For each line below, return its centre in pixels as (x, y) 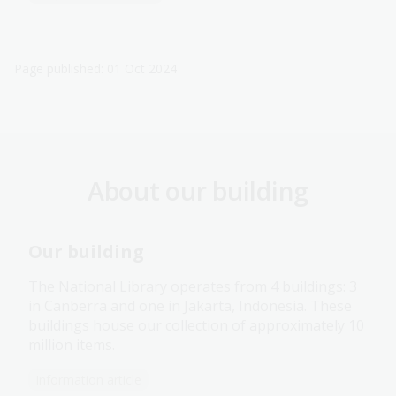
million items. (72, 345)
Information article (88, 380)
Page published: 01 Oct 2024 (95, 69)
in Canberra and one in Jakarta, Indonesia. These (190, 306)
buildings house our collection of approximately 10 (196, 326)
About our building (198, 191)
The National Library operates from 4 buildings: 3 (193, 287)
